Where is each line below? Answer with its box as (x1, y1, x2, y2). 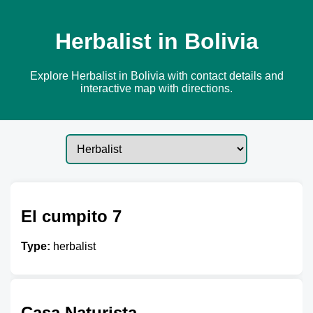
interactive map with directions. (80, 82, 233, 94)
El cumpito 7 (21, 206, 122, 226)
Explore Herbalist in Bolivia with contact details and (29, 69, 284, 82)
